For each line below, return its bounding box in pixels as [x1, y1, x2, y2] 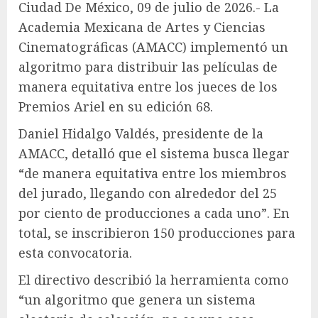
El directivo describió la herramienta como [18, 270, 289, 288]
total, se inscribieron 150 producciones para [18, 224, 295, 241]
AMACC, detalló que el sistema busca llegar [18, 144, 290, 162]
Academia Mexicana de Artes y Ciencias [18, 18, 265, 35]
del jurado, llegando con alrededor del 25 [18, 184, 277, 202]
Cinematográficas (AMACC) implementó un [18, 38, 288, 55]
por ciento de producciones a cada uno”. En [18, 204, 290, 221]
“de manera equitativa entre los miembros [18, 164, 287, 182]
